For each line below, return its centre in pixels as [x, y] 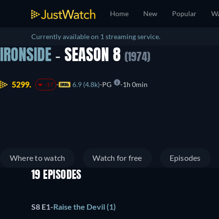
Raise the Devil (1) [85, 207]
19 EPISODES [56, 175]
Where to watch [38, 158]
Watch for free [117, 158]
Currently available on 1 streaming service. [96, 36]
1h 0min [135, 85]
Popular [184, 13]
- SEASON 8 [88, 56]
